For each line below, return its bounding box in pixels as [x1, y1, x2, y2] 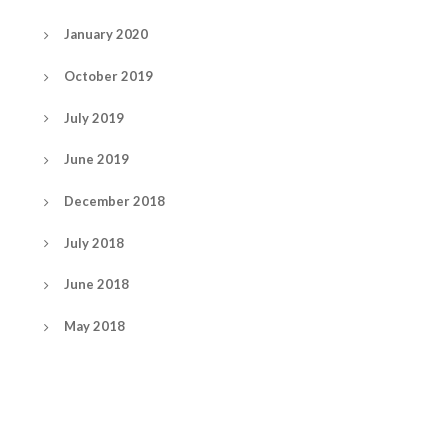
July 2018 [64, 234, 124, 251]
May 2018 [64, 318, 125, 335]
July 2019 [64, 109, 124, 126]
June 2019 [64, 151, 129, 168]
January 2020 [64, 26, 148, 43]
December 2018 [64, 193, 165, 210]
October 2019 [64, 68, 153, 84]
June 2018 [64, 276, 129, 293]
